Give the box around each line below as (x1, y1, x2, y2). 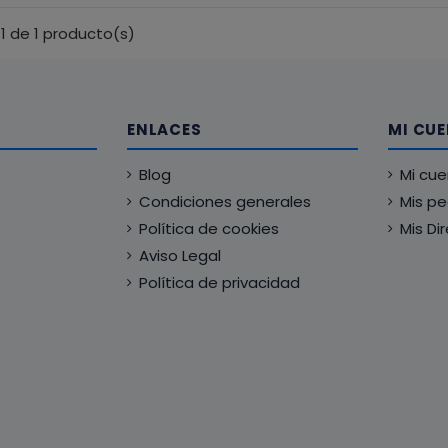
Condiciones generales (139, 191, 311, 213)
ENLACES (127, 119, 202, 141)
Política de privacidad (139, 272, 300, 294)
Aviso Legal (139, 245, 221, 267)
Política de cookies (139, 218, 279, 240)
